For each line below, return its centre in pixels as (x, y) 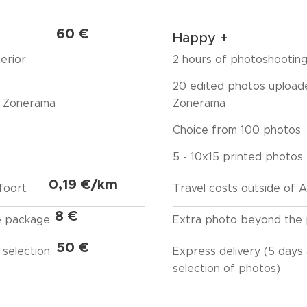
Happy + (200, 38)
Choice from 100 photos (236, 130)
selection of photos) (228, 268)
